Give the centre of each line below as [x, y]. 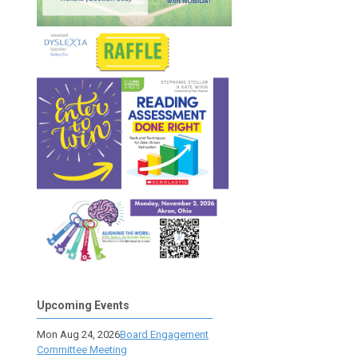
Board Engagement [164, 334]
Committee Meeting [82, 350]
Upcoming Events [83, 305]
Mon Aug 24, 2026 [78, 334]
